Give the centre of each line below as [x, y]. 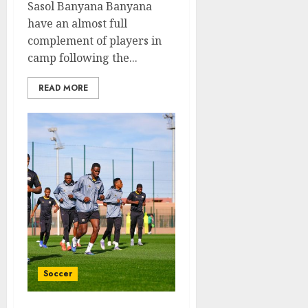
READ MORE [63, 88]
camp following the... [82, 57]
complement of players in [95, 40]
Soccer [58, 273]
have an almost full [77, 23]
